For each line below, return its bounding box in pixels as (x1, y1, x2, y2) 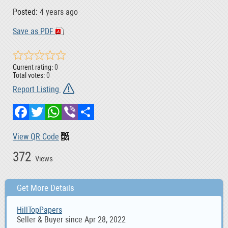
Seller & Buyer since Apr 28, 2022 (17, 215, 126, 225)
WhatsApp (62, 103, 95, 113)
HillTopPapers (17, 205, 62, 215)
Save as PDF (13, 26, 55, 37)
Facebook (29, 103, 61, 113)
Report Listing (13, 84, 61, 95)
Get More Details (17, 183, 74, 193)
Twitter (45, 103, 68, 113)
